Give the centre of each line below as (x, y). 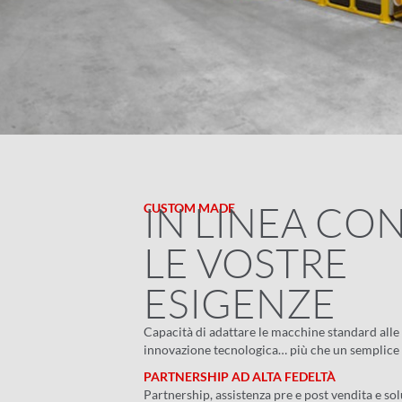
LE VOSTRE (246, 263)
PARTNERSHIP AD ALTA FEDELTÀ (240, 377)
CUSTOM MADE (189, 208)
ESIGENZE (240, 303)
